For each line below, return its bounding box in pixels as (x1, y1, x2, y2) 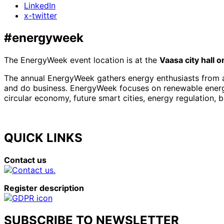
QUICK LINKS (4, 130, 82, 145)
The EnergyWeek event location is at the (4, 54, 159, 65)
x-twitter (24, 10, 57, 20)
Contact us (4, 155, 46, 165)
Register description (4, 183, 84, 193)
